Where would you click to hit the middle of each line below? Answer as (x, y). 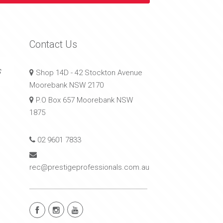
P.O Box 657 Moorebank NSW (83, 100)
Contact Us (53, 44)
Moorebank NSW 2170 (66, 85)
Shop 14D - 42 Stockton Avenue (88, 72)
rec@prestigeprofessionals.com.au (89, 167)
